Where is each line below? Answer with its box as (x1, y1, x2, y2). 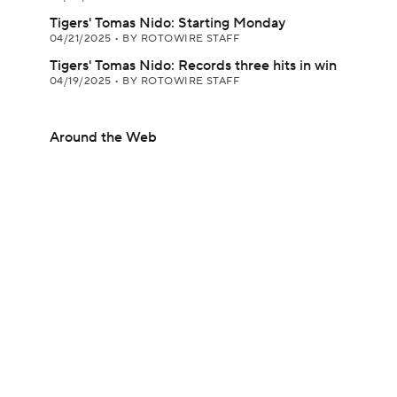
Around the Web (50, 128, 157, 146)
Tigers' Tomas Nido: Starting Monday (50, 14, 285, 32)
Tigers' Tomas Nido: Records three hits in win (50, 57, 337, 74)
